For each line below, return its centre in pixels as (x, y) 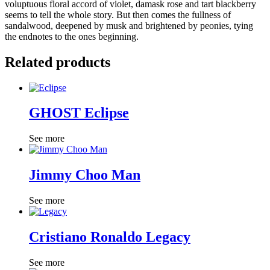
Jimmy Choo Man (85, 175)
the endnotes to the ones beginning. (72, 36)
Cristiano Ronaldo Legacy (110, 237)
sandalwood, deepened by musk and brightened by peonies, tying (129, 25)
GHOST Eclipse (79, 113)
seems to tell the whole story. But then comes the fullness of (118, 14)
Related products (58, 62)
